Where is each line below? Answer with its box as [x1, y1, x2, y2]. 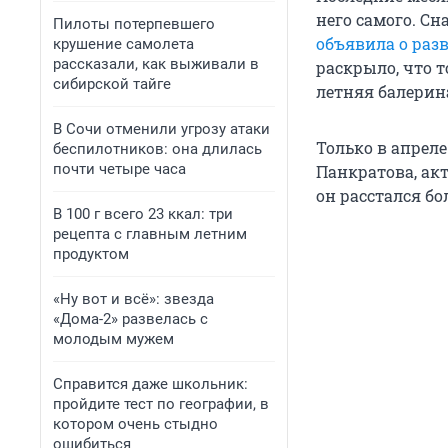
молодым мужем [53, 330, 174, 348]
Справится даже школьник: [53, 375, 248, 393]
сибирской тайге [53, 75, 171, 93]
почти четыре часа [53, 160, 186, 178]
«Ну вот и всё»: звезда [53, 290, 214, 308]
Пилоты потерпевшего [53, 15, 215, 33]
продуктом [53, 245, 129, 263]
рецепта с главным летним [53, 225, 247, 243]
